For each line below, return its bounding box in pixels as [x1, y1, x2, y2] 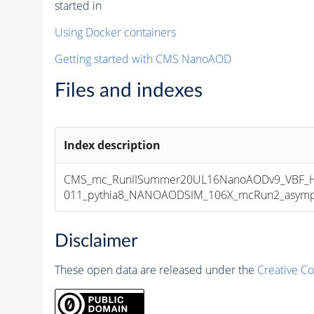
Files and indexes [54, 80, 203, 100]
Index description [64, 137, 161, 153]
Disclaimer [54, 231, 137, 250]
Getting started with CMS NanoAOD [54, 50, 231, 67]
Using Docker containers [54, 24, 176, 40]
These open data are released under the [54, 261, 257, 278]
